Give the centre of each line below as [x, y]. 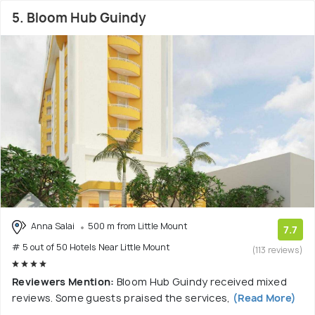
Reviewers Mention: [64, 281]
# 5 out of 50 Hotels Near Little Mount [91, 247]
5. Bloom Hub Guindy [79, 18]
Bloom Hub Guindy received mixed [202, 281]
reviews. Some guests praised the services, [121, 297]
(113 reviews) [278, 250]
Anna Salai [53, 226]
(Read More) [263, 297]
